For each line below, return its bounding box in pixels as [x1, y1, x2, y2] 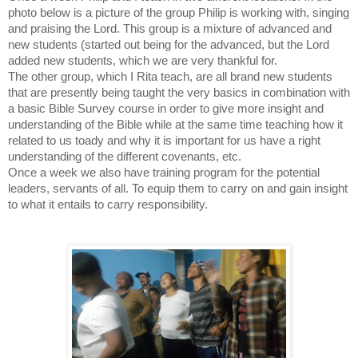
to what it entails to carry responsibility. [8, 197, 208, 211]
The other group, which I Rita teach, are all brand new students [8, 70, 332, 83]
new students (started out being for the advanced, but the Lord [8, 38, 329, 51]
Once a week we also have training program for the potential [8, 165, 320, 179]
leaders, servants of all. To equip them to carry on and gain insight [8, 181, 348, 195]
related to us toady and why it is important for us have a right [8, 133, 320, 147]
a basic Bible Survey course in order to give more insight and [8, 101, 324, 115]
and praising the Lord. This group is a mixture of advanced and [8, 22, 332, 35]
